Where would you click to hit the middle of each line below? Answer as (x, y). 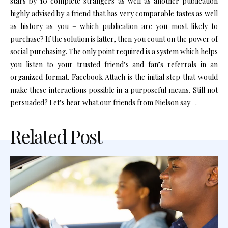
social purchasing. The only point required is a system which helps (114, 52)
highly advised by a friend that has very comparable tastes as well (114, 14)
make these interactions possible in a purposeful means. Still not (114, 90)
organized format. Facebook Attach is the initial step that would (114, 77)
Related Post (56, 136)
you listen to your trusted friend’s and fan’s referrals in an (114, 65)
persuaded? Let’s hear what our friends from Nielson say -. (104, 103)
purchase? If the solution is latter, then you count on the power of (114, 39)
